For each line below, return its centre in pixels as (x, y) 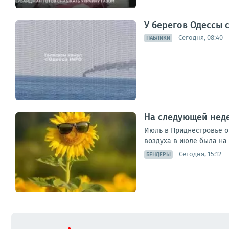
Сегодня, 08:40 (201, 38)
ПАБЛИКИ (158, 38)
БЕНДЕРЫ (158, 154)
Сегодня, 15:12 (200, 154)
